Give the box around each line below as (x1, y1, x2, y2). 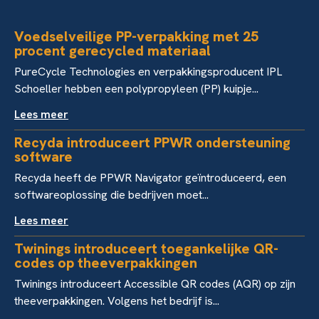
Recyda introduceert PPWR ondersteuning (14, 133, 291, 152)
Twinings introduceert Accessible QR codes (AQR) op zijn (14, 276, 296, 292)
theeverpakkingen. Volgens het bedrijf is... (14, 293, 219, 309)
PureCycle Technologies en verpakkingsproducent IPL (14, 64, 282, 80)
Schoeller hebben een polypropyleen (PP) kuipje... (14, 81, 258, 97)
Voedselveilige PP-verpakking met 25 (14, 27, 258, 46)
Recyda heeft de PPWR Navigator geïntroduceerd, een (14, 170, 286, 186)
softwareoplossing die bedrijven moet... (14, 187, 209, 203)
